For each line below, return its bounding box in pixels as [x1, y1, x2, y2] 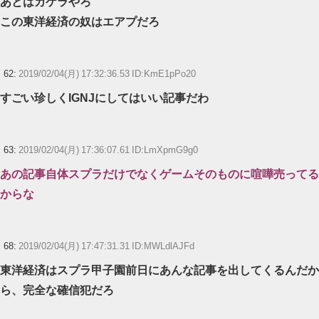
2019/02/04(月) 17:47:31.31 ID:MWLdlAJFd [19, 241, 194, 251]
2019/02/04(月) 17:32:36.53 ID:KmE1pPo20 [19, 68, 196, 78]
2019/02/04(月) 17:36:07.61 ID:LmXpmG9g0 [19, 145, 198, 155]
